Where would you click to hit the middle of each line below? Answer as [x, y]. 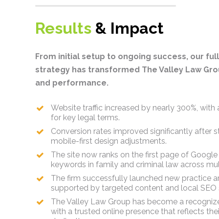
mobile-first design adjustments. [109, 141]
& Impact [130, 28]
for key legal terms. [85, 118]
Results [65, 28]
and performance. [72, 83]
